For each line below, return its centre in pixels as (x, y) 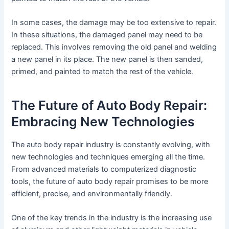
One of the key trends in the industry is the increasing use (112, 218)
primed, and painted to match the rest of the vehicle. (102, 72)
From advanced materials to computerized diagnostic (104, 169)
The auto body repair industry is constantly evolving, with (111, 145)
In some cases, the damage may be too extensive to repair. (114, 23)
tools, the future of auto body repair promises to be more (110, 182)
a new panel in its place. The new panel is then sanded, (107, 60)
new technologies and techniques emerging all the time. (108, 157)
